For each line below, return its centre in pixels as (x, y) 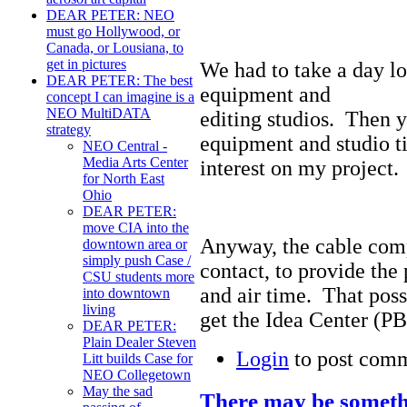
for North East (124, 179)
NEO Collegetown (137, 375)
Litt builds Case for (138, 359)
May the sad (118, 392)
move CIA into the (136, 228)
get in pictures (86, 65)
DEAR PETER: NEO (110, 15)
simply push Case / (137, 261)
